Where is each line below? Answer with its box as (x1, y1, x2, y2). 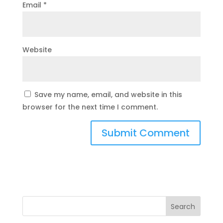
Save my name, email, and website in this (34, 89, 182, 100)
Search (171, 201, 196, 212)
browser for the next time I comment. (22, 102, 158, 112)
